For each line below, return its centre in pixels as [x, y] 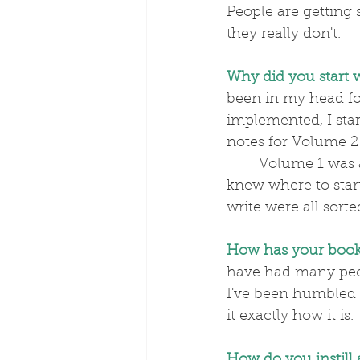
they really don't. [284, 35]
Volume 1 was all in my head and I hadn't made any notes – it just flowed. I [243, 165]
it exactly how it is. [290, 317]
